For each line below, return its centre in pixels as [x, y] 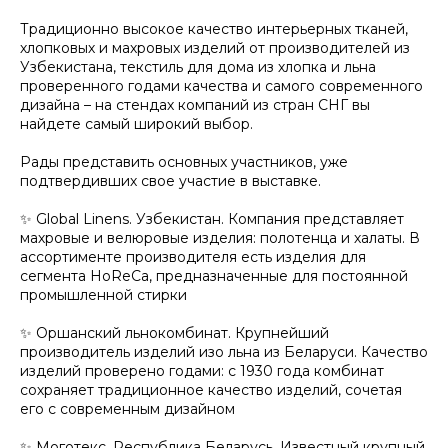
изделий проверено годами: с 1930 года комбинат [202, 370]
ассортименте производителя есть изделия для [193, 256]
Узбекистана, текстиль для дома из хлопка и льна [198, 66]
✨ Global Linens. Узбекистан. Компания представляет [212, 218]
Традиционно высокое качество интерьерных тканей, [214, 28]
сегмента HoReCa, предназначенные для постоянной [214, 275]
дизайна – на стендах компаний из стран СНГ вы [195, 104]
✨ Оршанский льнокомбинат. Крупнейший [174, 332]
